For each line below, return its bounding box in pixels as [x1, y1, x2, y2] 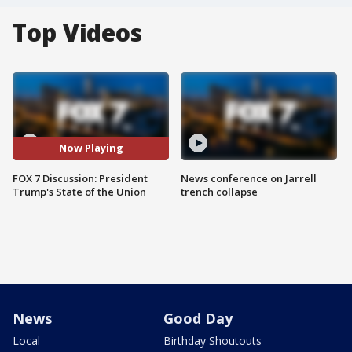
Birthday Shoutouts [163, 332, 262, 348]
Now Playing [58, 141, 123, 156]
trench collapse [181, 184, 258, 199]
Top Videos [13, 16, 142, 49]
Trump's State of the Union [13, 184, 146, 199]
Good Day [163, 308, 233, 328]
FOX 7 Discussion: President [13, 170, 148, 185]
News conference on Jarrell [181, 170, 317, 185]
